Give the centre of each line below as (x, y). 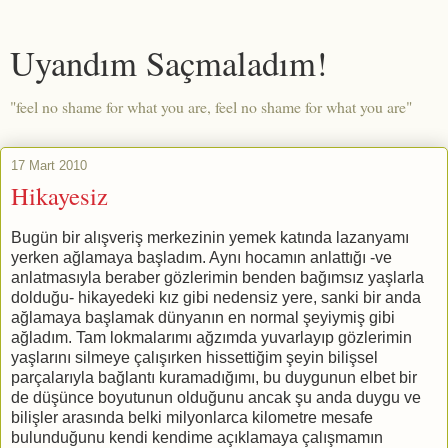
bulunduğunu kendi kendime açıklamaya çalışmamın (197, 437)
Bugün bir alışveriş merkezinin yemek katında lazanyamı (210, 237)
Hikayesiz (59, 195)
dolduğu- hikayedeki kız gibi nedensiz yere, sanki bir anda (216, 297)
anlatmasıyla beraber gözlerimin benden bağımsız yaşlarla (217, 277)
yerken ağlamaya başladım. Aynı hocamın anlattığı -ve (201, 257)
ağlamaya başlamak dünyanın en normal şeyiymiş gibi (203, 317)
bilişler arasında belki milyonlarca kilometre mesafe (192, 417)
